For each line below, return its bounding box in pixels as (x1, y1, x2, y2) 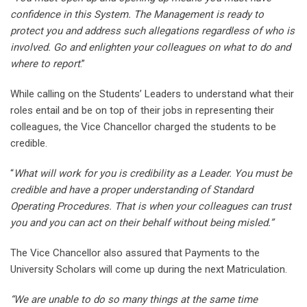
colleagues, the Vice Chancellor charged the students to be (10, 121, 276, 134)
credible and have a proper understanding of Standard (10, 184, 253, 197)
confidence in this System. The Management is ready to (10, 8, 264, 21)
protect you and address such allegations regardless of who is (10, 25, 295, 38)
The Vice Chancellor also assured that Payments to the (10, 247, 260, 260)
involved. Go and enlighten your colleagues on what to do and (10, 41, 291, 54)
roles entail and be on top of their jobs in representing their (10, 104, 274, 117)
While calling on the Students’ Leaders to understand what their (10, 88, 294, 101)
